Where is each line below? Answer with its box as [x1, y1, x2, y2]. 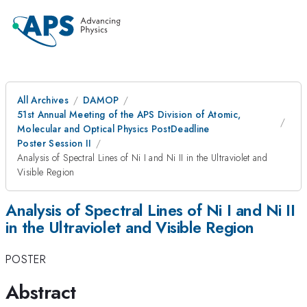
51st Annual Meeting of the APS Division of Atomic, [17, 108, 241, 121]
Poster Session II [17, 136, 92, 150]
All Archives [17, 93, 69, 107]
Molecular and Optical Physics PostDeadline [17, 122, 210, 136]
